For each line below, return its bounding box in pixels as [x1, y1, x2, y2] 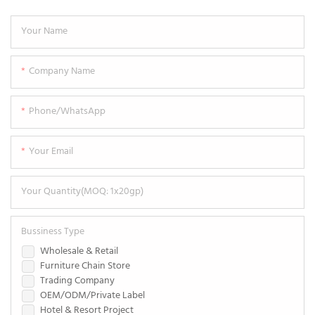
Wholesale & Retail [40, 243, 118, 259]
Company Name [29, 63, 95, 79]
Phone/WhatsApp [29, 103, 105, 120]
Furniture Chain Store [40, 257, 130, 274]
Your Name [21, 22, 67, 39]
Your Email [29, 143, 73, 160]
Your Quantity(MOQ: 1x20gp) [21, 183, 143, 200]
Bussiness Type [21, 223, 84, 240]
